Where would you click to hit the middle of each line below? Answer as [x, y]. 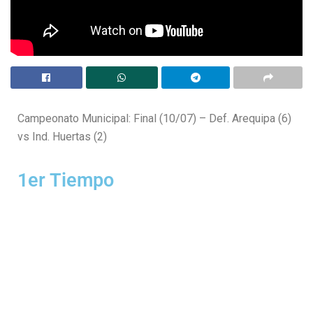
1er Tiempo [66, 180]
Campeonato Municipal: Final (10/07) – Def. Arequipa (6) [154, 118]
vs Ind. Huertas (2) [62, 136]
